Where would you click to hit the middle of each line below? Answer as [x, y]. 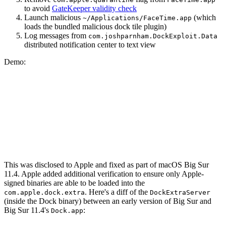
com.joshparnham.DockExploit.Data [153, 36]
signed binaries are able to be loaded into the [74, 183]
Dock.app [67, 211]
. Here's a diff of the [117, 192]
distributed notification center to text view [90, 45]
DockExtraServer [180, 193]
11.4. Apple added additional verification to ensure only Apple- [104, 174]
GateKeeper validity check [94, 9]
